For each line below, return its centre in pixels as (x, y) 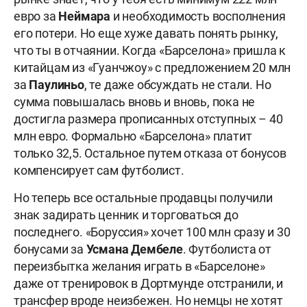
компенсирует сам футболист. (99, 171)
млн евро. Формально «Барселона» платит (133, 136)
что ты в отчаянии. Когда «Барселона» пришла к (150, 51)
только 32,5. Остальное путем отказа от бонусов (150, 153)
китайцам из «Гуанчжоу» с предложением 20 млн (152, 68)
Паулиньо (57, 85)
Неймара (85, 16)
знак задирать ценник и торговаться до (126, 215)
